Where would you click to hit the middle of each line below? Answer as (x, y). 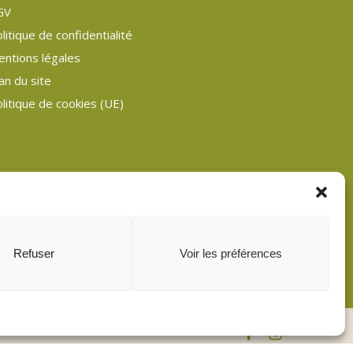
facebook (267, 331)
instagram (293, 331)
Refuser (34, 253)
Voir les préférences (231, 253)
